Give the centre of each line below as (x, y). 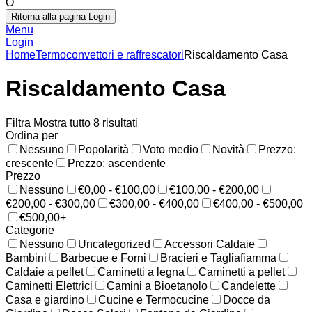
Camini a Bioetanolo (157, 286)
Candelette (249, 286)
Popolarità (103, 149)
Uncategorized (114, 244)
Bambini (26, 258)
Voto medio (171, 149)
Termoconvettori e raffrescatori (110, 54)
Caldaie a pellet (45, 272)
